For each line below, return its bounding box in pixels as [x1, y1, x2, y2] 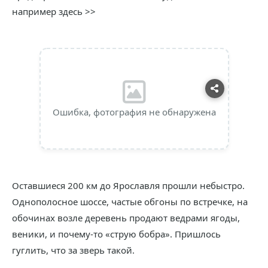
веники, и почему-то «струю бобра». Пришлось [12, 228, 221, 240]
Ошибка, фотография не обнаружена [52, 106, 216, 118]
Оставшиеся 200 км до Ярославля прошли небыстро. [12, 179, 245, 191]
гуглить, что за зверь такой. [12, 244, 135, 256]
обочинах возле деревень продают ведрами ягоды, [12, 212, 240, 224]
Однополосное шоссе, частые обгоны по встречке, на [12, 196, 248, 208]
